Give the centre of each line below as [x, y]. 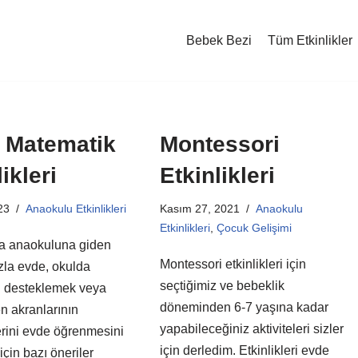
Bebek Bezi [219, 40]
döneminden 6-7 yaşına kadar [244, 307]
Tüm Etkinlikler [310, 40]
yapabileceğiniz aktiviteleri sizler [251, 329]
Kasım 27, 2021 [199, 209]
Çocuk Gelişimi [254, 228]
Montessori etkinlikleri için [233, 264]
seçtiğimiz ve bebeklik [222, 286]
